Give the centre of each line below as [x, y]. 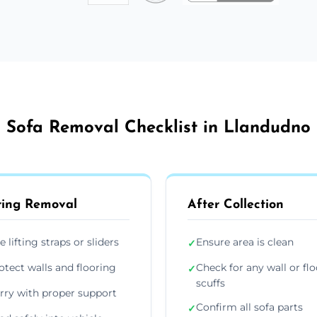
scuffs [211, 283]
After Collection [236, 204]
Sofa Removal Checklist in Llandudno [158, 128]
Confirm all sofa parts [249, 307]
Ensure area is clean [245, 242]
